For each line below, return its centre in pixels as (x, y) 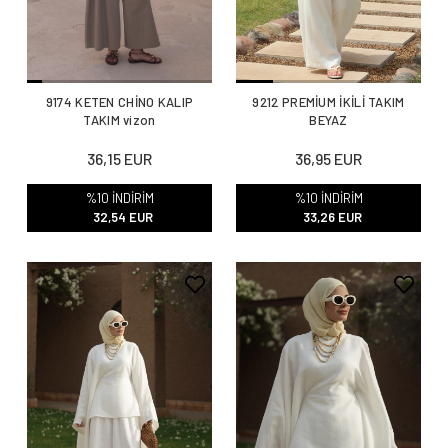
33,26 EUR (332, 216)
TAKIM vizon (119, 119)
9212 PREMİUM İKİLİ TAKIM (328, 101)
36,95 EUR (328, 159)
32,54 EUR (123, 216)
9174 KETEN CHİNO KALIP (119, 101)
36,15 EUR (119, 159)
